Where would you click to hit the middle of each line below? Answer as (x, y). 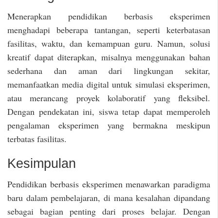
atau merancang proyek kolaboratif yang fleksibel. (109, 98)
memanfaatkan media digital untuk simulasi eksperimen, (109, 84)
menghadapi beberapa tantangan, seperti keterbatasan (109, 30)
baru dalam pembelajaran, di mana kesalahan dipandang (109, 198)
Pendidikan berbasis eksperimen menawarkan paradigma (109, 184)
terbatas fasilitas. (37, 139)
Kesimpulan (42, 163)
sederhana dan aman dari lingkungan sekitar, (109, 71)
